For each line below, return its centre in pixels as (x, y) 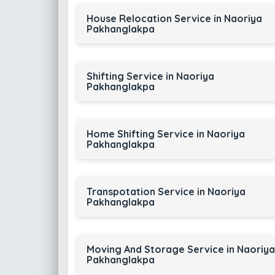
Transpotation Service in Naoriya (166, 192)
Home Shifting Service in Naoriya (165, 134)
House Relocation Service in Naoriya (174, 18)
